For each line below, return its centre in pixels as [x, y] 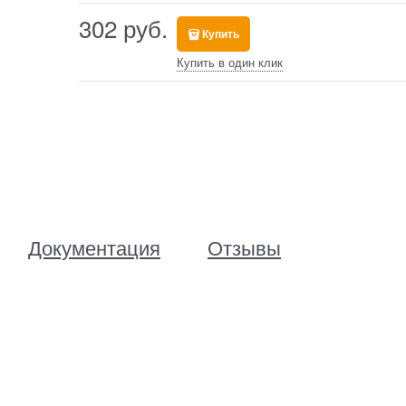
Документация [94, 247]
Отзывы [244, 247]
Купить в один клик [229, 63]
